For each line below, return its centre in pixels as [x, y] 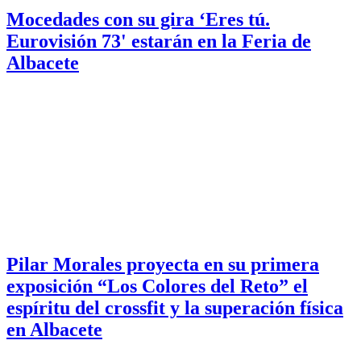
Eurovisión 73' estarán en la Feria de [159, 41]
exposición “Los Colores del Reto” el [157, 286]
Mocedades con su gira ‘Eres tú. [138, 19]
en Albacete [54, 330]
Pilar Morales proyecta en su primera [163, 265]
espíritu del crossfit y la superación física [175, 308]
